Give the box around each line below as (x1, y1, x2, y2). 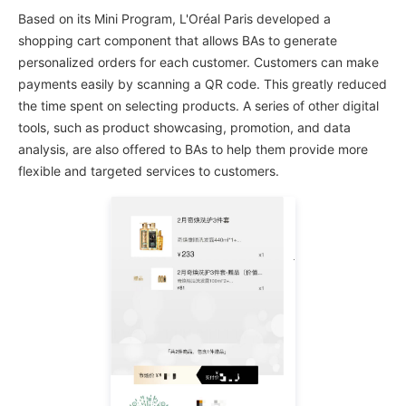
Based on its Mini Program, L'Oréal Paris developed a (18, 10, 331, 26)
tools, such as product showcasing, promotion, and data (18, 119, 351, 135)
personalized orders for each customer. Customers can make (18, 53, 379, 70)
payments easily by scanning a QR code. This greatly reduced (18, 75, 387, 92)
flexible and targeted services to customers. (18, 162, 279, 179)
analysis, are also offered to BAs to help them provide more (18, 140, 368, 157)
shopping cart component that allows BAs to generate (18, 32, 337, 48)
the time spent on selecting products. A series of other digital (18, 97, 379, 113)
